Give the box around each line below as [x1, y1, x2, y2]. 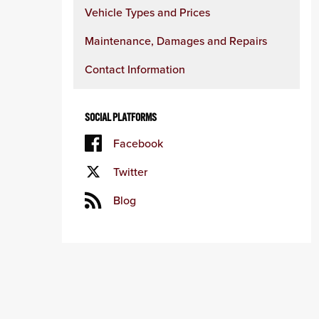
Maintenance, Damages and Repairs [85, 33, 267, 48]
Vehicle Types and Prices [85, 4, 210, 20]
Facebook [113, 135, 163, 151]
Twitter [113, 164, 147, 179]
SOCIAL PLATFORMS [85, 111, 157, 124]
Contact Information [85, 61, 185, 77]
